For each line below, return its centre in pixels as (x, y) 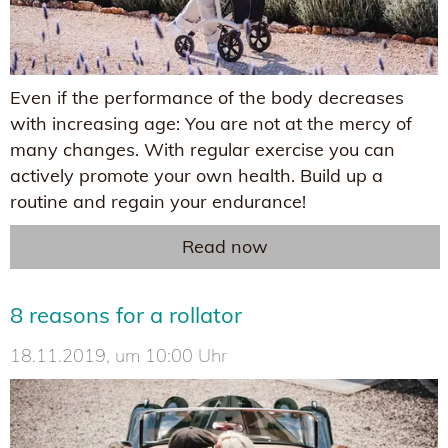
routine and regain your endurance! (158, 201)
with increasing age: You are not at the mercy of (211, 123)
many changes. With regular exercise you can (202, 149)
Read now (225, 246)
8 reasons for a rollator (126, 314)
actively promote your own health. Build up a (196, 175)
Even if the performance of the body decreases (207, 97)
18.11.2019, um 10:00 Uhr (118, 355)
